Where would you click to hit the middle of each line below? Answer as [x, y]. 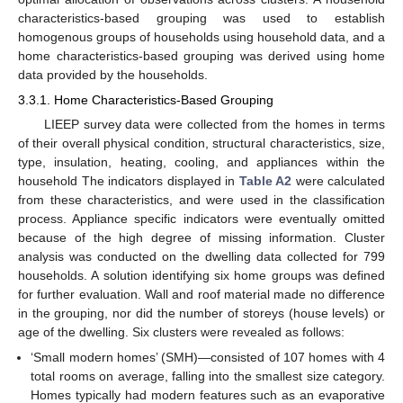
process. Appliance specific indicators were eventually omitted [201, 219]
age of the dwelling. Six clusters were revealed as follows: [181, 332]
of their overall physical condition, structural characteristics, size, [201, 143]
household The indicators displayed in [129, 181]
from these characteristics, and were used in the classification [201, 200]
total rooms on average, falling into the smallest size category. [208, 376]
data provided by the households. [113, 74]
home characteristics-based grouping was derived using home [201, 55]
